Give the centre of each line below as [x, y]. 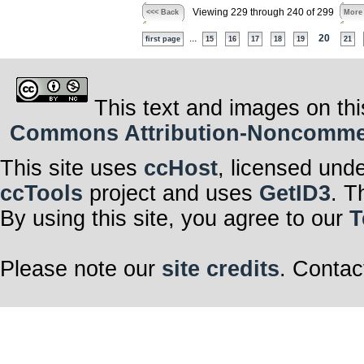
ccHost [181, 169]
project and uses [171, 194]
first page [162, 39]
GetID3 [295, 194]
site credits [221, 269]
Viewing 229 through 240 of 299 [263, 12]
